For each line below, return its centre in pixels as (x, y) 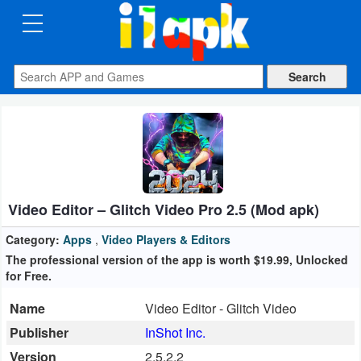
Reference (53, 345)
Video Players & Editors (166, 239)
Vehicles (48, 259)
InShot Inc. (175, 332)
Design (44, 174)
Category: (33, 239)
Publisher (39, 332)
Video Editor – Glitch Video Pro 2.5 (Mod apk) (164, 210)
